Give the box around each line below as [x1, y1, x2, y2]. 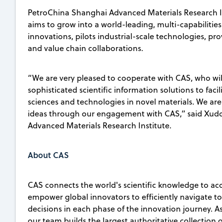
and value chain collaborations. [28, 42, 143, 54]
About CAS [28, 149, 69, 161]
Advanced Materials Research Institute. [28, 119, 171, 131]
